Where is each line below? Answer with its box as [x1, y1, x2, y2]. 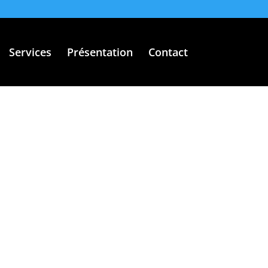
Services [8, 45, 51, 59]
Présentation [66, 45, 133, 59]
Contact [148, 45, 188, 59]
